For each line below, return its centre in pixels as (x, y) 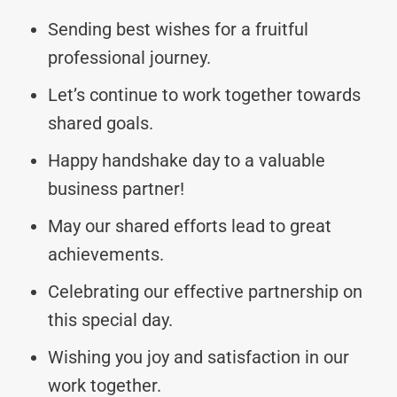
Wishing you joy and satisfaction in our (198, 357)
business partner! (116, 188)
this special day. (110, 319)
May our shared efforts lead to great (190, 226)
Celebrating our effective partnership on (205, 291)
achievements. (106, 254)
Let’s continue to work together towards (204, 94)
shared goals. (101, 123)
